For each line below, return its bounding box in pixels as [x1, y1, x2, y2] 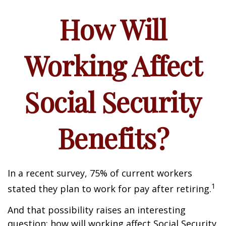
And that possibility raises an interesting [8, 204, 186, 216]
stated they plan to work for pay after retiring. [8, 183, 211, 195]
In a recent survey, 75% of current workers [8, 167, 192, 179]
